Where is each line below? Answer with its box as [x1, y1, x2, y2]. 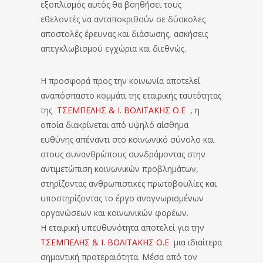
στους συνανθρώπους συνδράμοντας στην [41, 148, 205, 160]
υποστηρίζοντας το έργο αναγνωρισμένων [41, 192, 204, 204]
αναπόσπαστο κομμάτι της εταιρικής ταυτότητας [41, 89, 221, 101]
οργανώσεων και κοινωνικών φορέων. [41, 207, 188, 218]
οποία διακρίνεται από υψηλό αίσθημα [41, 119, 188, 130]
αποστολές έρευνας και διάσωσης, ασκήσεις [41, 28, 208, 39]
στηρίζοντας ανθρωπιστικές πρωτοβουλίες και [41, 177, 217, 189]
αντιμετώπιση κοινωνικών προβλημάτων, [41, 163, 198, 174]
